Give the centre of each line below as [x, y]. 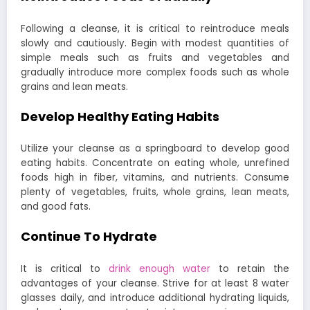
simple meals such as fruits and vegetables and [155, 57]
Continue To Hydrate [89, 237]
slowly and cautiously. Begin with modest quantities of [155, 43]
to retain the [250, 268]
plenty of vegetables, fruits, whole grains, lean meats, [155, 192]
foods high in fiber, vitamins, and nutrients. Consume [155, 178]
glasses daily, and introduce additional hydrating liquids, [155, 298]
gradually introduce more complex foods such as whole [155, 72]
